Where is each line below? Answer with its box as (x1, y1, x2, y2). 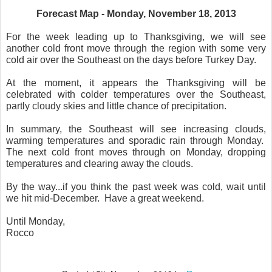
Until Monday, (6, 216, 65, 226)
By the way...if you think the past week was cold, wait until (6, 181, 266, 192)
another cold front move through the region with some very (6, 42, 266, 53)
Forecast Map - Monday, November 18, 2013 (36, 8, 236, 19)
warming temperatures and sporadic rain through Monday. (6, 135, 266, 146)
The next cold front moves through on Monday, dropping (6, 146, 266, 157)
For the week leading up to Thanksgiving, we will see (6, 31, 266, 42)
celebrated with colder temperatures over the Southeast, (6, 89, 266, 100)
